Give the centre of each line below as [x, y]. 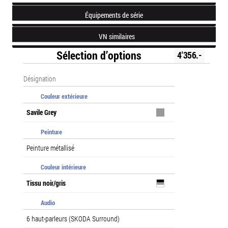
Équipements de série [114, 15]
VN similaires [117, 36]
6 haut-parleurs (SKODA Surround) [73, 218]
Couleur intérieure [63, 167]
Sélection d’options [99, 55]
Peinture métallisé [50, 148]
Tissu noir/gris [46, 183]
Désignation [40, 78]
